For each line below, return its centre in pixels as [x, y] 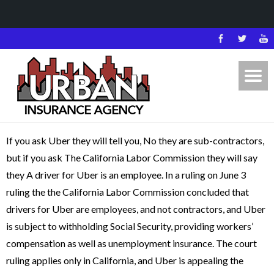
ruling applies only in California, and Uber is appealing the [125, 260]
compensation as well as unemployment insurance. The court [131, 243]
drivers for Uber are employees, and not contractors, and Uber [136, 209]
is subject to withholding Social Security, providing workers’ [130, 226]
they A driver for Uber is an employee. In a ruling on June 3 [126, 175]
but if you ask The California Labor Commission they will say [132, 157]
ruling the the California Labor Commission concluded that [128, 192]
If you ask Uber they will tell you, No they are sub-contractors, [135, 140]
